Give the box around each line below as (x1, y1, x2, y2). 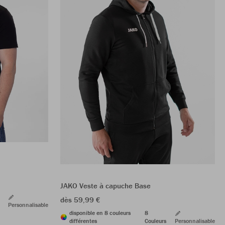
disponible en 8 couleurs (69, 209, 131, 217)
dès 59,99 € (60, 195, 100, 205)
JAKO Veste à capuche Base (60, 181, 151, 191)
